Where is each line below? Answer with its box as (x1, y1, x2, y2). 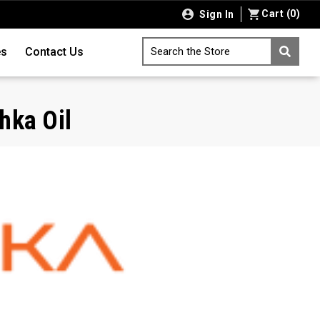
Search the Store (151, 45, 230, 59)
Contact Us (24, 45, 84, 59)
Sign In (196, 9, 234, 20)
